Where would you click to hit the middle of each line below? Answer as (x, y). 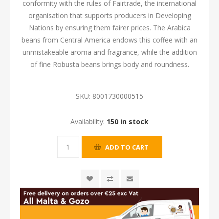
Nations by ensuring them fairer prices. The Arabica (109, 28)
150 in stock (128, 121)
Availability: (88, 121)
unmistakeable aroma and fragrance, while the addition (109, 52)
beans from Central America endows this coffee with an (109, 40)
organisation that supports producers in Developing (109, 15)
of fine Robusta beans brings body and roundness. (109, 64)
